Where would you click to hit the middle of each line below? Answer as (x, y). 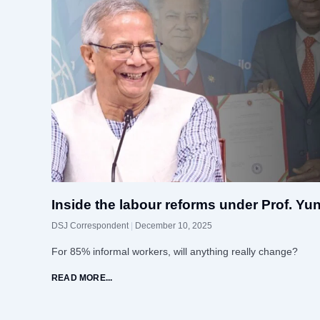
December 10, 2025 (174, 226)
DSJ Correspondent (91, 226)
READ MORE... (82, 278)
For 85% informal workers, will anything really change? (175, 252)
